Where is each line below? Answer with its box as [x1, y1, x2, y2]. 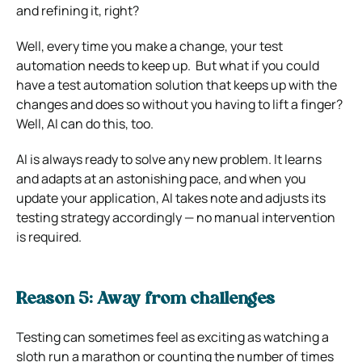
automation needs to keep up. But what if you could [16, 56, 319, 74]
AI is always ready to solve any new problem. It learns [16, 149, 322, 168]
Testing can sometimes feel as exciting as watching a [16, 327, 329, 346]
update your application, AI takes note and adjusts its [16, 188, 326, 207]
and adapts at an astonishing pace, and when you [16, 169, 306, 187]
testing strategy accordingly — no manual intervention [16, 208, 335, 226]
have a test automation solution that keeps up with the [16, 75, 337, 94]
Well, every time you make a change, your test [16, 36, 283, 55]
